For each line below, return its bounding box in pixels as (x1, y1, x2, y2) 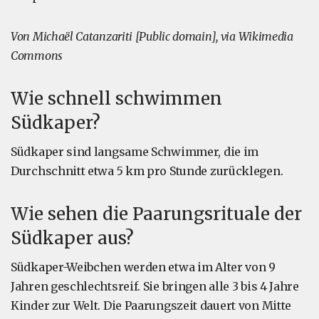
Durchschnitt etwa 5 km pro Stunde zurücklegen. (11, 164, 283, 179)
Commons (11, 48, 63, 63)
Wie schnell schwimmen (11, 88, 222, 110)
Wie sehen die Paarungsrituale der (11, 203, 302, 226)
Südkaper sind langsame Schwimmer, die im (11, 145, 259, 159)
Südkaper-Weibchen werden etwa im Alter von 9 (11, 260, 276, 275)
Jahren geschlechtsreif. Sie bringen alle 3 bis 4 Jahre (11, 279, 299, 294)
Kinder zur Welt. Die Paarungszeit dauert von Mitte (11, 298, 292, 313)
